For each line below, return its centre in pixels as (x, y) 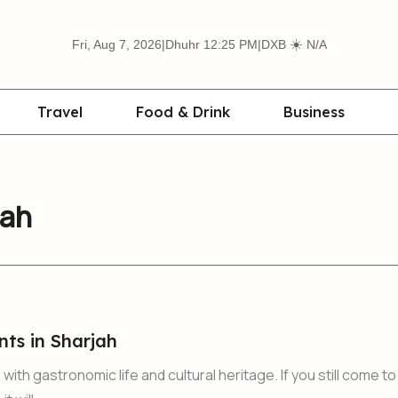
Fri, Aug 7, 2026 (116, 44)
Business (314, 112)
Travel (60, 112)
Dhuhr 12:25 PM (211, 44)
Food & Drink (183, 112)
